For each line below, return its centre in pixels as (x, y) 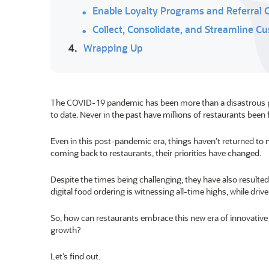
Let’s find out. (75, 256)
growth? (65, 230)
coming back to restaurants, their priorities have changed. (156, 153)
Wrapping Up (113, 48)
